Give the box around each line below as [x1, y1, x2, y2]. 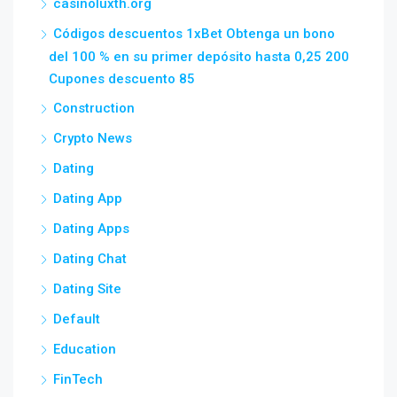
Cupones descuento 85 [49, 71, 195, 87]
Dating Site [53, 281, 121, 297]
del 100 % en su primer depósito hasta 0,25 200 [49, 49, 349, 65]
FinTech [53, 371, 103, 387]
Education [53, 341, 116, 357]
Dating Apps [53, 221, 129, 237]
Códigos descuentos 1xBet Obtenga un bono [53, 26, 335, 42]
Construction [53, 100, 135, 116]
